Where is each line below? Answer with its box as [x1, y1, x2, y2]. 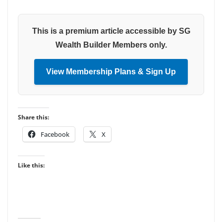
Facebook [41, 130, 69, 139]
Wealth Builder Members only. [55, 41, 167, 50]
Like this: [18, 161, 45, 170]
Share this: [18, 113, 49, 122]
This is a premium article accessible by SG [32, 27, 190, 36]
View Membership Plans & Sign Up [46, 67, 176, 76]
